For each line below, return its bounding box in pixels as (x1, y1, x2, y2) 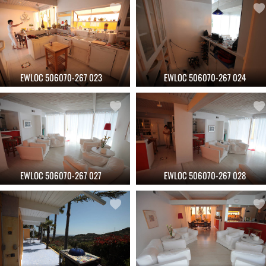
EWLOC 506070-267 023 (20, 70, 102, 84)
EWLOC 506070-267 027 (20, 168, 102, 182)
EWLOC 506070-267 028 (164, 168, 246, 182)
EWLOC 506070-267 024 (164, 70, 246, 84)
